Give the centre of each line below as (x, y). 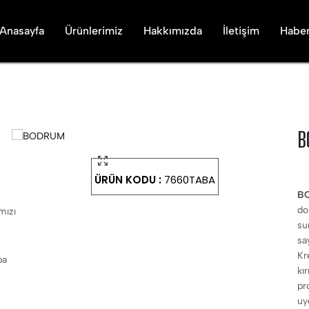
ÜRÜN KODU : (129, 179)
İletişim (241, 31)
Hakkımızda (173, 31)
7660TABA (189, 179)
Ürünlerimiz (94, 31)
